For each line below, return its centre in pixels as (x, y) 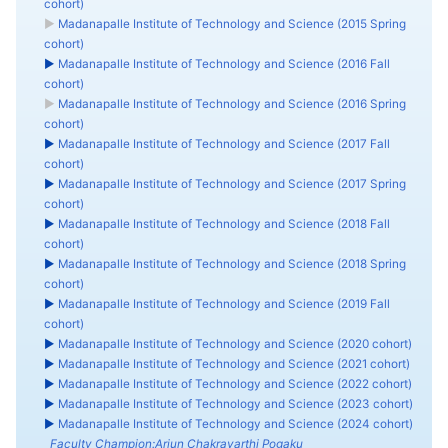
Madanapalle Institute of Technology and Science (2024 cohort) (235, 424)
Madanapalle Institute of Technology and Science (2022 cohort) (234, 384)
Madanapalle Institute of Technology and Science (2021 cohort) (233, 364)
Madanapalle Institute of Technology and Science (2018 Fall (223, 224)
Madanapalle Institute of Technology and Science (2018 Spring (231, 264)
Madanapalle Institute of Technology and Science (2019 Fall (223, 304)
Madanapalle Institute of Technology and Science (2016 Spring (231, 104)
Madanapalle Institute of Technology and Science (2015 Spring (231, 24)
